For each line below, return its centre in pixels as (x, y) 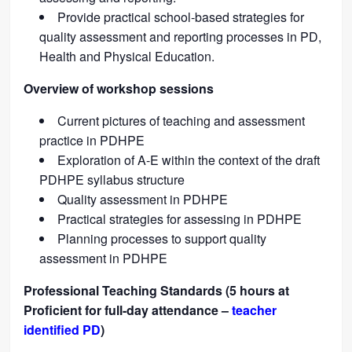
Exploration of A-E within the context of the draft (189, 159)
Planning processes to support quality (162, 238)
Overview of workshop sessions (119, 88)
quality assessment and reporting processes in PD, (181, 36)
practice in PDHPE (92, 140)
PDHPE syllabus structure (112, 179)
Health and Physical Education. (127, 56)
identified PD (62, 329)
